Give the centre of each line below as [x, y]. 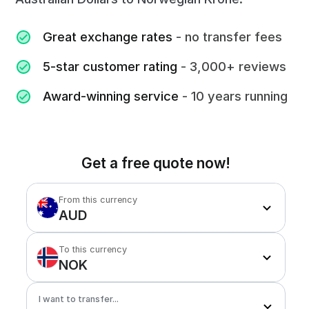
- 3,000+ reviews [232, 66]
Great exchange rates [108, 37]
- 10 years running [233, 96]
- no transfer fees [228, 37]
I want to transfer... [78, 299]
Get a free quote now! [156, 163]
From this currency [98, 200]
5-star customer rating [110, 66]
